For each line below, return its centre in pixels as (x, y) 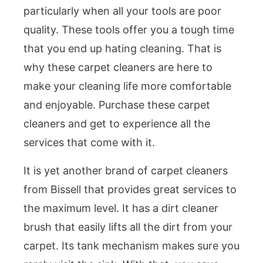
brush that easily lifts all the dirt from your (128, 227)
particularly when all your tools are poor (122, 11)
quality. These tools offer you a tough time (129, 29)
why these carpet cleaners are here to (118, 67)
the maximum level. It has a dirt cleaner (121, 208)
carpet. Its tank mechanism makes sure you (131, 245)
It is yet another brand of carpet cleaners (126, 170)
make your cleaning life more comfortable (127, 86)
